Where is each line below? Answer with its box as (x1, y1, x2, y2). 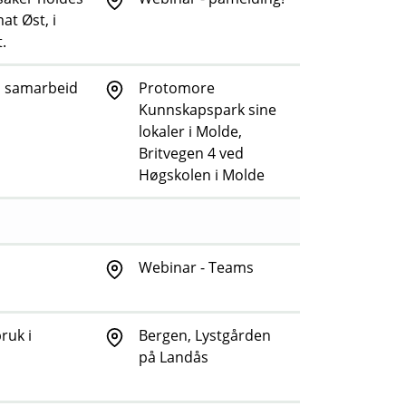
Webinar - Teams (139, 257, 254, 278)
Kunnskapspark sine (139, 100, 276, 121)
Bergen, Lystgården (139, 325, 271, 346)
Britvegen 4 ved (139, 143, 244, 164)
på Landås (139, 347, 208, 368)
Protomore (139, 78, 215, 99)
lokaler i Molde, (139, 121, 242, 142)
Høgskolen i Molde (139, 165, 265, 186)
